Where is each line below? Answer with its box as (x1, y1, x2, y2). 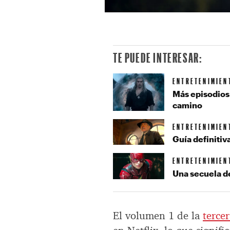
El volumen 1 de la (113, 209, 203, 223)
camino (172, 100, 203, 110)
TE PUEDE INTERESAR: (113, 50, 203, 66)
